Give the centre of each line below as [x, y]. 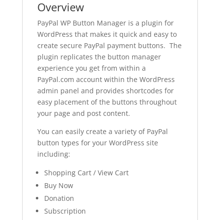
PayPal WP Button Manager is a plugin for [105, 23]
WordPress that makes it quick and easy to [107, 34]
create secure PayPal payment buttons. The [109, 46]
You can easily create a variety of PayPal [102, 132]
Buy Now [58, 186]
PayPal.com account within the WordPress [106, 80]
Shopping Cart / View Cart [86, 173]
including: [54, 154]
